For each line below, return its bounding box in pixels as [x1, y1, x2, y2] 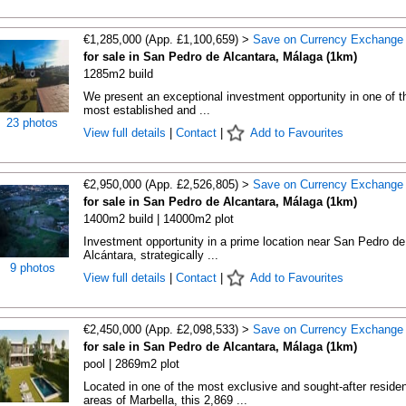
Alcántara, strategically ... [82, 248, 218, 262]
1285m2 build [82, 67, 153, 81]
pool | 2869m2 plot [82, 357, 179, 371]
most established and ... [82, 103, 210, 117]
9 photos [9, 261, 55, 275]
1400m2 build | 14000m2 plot [82, 212, 234, 226]
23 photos [6, 116, 58, 130]
